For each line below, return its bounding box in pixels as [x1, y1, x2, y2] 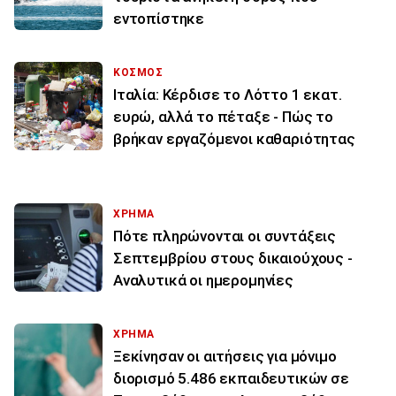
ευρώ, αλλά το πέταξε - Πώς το [113, 108, 334, 126]
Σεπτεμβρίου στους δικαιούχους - [113, 249, 353, 268]
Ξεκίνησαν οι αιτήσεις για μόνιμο [113, 347, 337, 366]
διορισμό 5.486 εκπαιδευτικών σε [113, 369, 349, 388]
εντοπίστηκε [113, 10, 205, 28]
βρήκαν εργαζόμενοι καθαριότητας [113, 130, 355, 148]
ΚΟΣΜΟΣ [113, 66, 164, 80]
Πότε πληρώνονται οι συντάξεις [113, 227, 337, 246]
